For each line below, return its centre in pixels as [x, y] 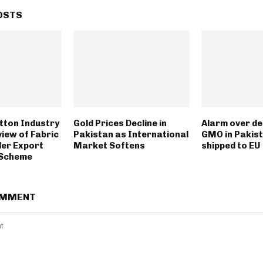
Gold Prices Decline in [120, 124]
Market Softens [109, 146]
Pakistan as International [131, 135]
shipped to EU [231, 146]
